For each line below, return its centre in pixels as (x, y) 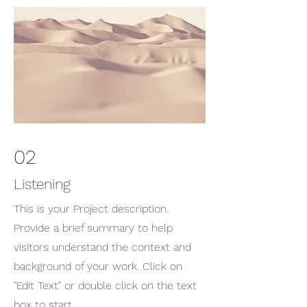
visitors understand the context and (102, 247)
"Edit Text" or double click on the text (105, 285)
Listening (44, 184)
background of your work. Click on (98, 266)
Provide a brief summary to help (93, 228)
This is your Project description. (91, 209)
